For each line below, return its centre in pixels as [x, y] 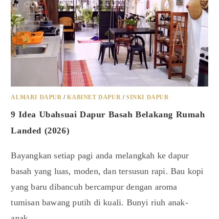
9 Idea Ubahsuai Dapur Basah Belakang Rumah [108, 115]
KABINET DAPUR [94, 98]
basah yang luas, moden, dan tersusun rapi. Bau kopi [107, 171]
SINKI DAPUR [148, 98]
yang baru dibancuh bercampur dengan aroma [94, 187]
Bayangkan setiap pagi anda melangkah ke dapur [100, 156]
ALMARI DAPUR [36, 98]
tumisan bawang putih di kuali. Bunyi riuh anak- [99, 203]
